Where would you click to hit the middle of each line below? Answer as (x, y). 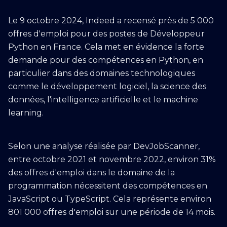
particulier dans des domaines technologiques (102, 73)
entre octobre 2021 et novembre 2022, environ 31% (112, 159)
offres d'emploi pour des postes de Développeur (106, 34)
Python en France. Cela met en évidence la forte (106, 47)
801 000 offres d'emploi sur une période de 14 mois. (112, 212)
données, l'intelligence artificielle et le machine (103, 100)
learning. (26, 113)
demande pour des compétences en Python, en (106, 60)
